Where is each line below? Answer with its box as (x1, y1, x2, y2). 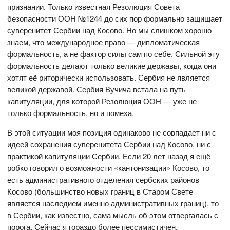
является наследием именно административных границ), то (7, 198, 219, 209)
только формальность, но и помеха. (7, 107, 135, 119)
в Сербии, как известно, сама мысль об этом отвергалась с (7, 209, 219, 221)
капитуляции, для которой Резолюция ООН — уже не (7, 95, 197, 107)
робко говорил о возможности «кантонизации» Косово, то (7, 162, 210, 174)
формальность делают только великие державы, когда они (7, 60, 217, 71)
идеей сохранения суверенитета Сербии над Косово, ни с (7, 139, 212, 150)
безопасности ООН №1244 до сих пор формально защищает (7, 13, 223, 24)
